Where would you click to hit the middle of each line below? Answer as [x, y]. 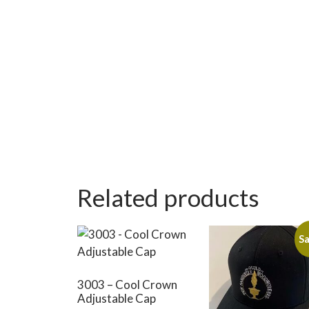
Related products [168, 198]
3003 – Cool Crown [127, 284]
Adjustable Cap [117, 298]
